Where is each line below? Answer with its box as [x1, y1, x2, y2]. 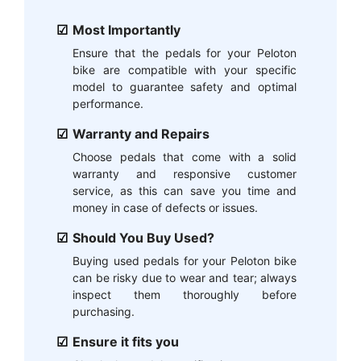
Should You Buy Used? [73, 229, 214, 246]
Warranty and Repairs [73, 125, 210, 142]
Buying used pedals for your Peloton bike [73, 253, 297, 268]
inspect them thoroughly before [73, 287, 297, 301]
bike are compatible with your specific [73, 62, 297, 77]
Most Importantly [73, 21, 180, 38]
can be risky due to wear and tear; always [73, 270, 297, 284]
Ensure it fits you [73, 333, 179, 350]
